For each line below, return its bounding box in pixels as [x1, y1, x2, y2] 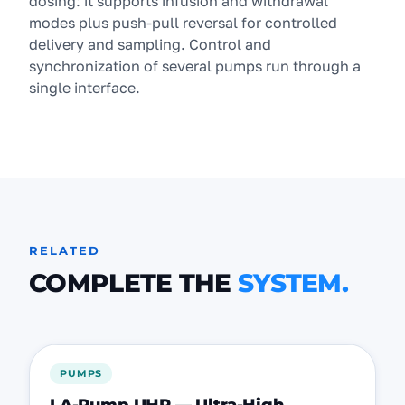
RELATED [29, 243, 101, 258]
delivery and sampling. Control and [29, 35, 271, 53]
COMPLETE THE [29, 268, 231, 298]
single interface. [29, 79, 140, 97]
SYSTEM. [237, 268, 349, 298]
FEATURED [295, 360, 355, 372]
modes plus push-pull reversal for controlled [29, 14, 337, 32]
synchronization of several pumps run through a [29, 57, 361, 75]
